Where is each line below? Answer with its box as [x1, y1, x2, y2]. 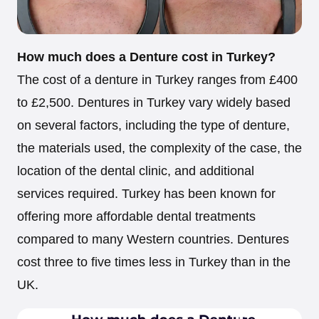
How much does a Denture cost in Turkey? [17, 50, 276, 65]
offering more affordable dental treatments [17, 209, 256, 224]
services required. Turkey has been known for [17, 187, 276, 202]
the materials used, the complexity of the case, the [17, 141, 302, 156]
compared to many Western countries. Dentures [17, 232, 289, 247]
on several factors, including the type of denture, [17, 118, 290, 133]
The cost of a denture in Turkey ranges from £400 [17, 73, 298, 88]
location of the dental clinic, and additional [17, 164, 254, 179]
